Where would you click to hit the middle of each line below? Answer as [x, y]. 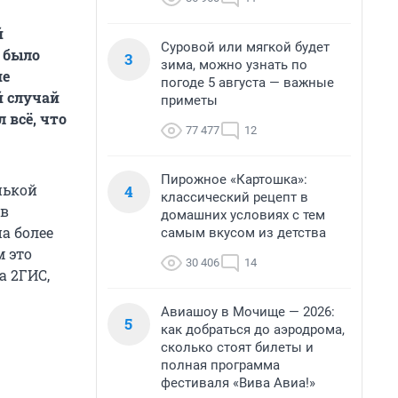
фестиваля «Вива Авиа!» [238, 383]
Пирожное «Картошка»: [234, 179]
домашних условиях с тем [243, 215]
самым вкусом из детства [243, 233]
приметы [189, 100]
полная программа [220, 365]
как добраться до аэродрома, [253, 330]
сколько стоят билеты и [237, 347]
